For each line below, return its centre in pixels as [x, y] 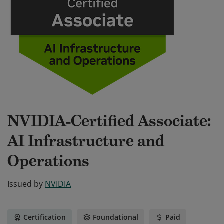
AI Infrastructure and [86, 141]
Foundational [116, 217]
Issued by [25, 184]
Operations [48, 161]
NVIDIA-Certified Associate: [109, 121]
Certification [45, 217]
